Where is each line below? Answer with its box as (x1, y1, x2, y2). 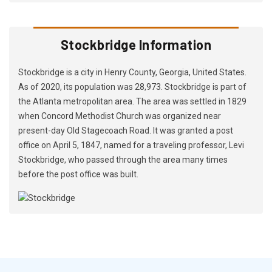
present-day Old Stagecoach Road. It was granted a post (18, 125, 233, 135)
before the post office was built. (18, 169, 138, 179)
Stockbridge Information (60, 36, 212, 52)
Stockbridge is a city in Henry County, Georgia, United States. (18, 67, 246, 77)
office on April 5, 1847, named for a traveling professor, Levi (18, 140, 244, 150)
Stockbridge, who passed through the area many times (18, 154, 228, 165)
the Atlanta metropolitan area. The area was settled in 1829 (18, 96, 246, 106)
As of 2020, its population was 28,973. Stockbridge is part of (18, 81, 246, 92)
